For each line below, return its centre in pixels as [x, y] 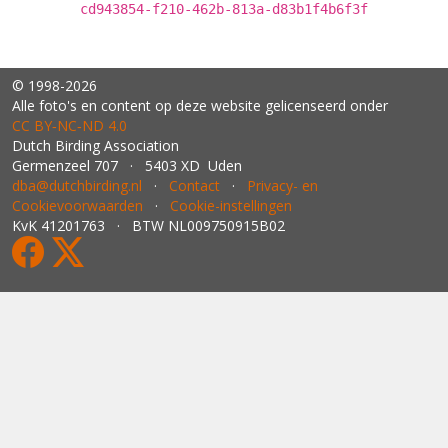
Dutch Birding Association [95, 145]
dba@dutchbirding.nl [77, 185]
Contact [194, 185]
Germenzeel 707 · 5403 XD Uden [127, 165]
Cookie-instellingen [231, 205]
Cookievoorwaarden [77, 205]
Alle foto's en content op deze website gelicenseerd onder [200, 105]
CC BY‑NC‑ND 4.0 [69, 125]
